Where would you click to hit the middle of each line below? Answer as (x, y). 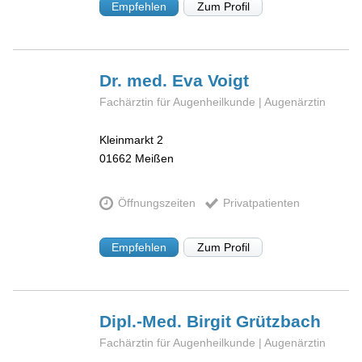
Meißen (155, 158)
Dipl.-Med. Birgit (168, 321)
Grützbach (279, 321)
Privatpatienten (261, 203)
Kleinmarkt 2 (132, 139)
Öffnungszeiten (156, 203)
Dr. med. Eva (154, 80)
